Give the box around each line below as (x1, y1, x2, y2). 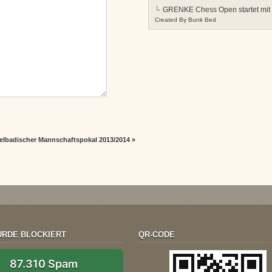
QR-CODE (138, 229, 175, 239)
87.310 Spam (10, 257, 78, 270)
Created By (155, 16, 188, 24)
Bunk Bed (188, 16, 216, 24)
